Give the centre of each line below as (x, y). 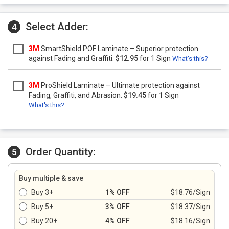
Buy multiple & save (51, 178)
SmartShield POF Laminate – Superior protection (119, 49)
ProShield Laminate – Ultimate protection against (120, 85)
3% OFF (118, 207)
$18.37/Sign (190, 207)
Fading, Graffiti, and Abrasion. (76, 95)
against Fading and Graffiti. (72, 58)
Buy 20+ (44, 221)
